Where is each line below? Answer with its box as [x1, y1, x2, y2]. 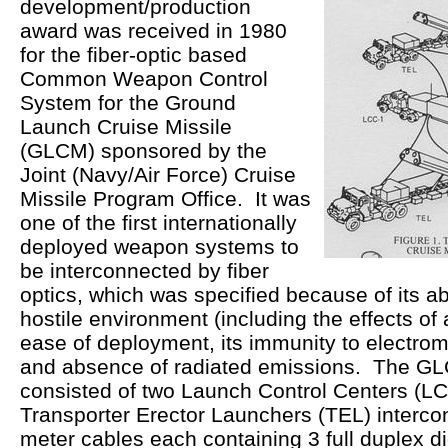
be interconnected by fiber [19, 258, 269, 282]
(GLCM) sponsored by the [19, 138, 267, 162]
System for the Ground [19, 90, 236, 114]
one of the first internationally [19, 210, 297, 234]
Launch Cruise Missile [19, 114, 232, 138]
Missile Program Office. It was [19, 186, 311, 210]
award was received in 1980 [19, 18, 287, 42]
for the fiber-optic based [19, 42, 247, 66]
